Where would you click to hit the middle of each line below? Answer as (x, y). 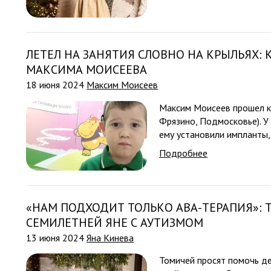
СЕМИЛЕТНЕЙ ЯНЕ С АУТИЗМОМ (115, 222)
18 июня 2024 (57, 85)
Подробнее (184, 153)
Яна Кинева (110, 237)
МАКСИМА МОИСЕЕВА (87, 70)
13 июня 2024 (57, 237)
